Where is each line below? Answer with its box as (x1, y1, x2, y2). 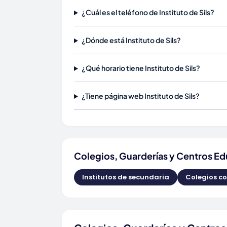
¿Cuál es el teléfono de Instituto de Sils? (81, 8, 214, 17)
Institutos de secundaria (82, 172, 169, 182)
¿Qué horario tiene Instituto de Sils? (81, 63, 200, 72)
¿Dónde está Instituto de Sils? (81, 35, 181, 45)
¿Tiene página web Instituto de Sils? (81, 91, 200, 100)
